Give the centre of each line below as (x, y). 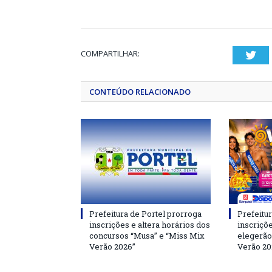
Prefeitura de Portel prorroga (145, 213)
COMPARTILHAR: (110, 53)
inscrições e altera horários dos (150, 224)
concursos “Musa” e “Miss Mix (147, 235)
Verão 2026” (112, 246)
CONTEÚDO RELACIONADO (140, 91)
